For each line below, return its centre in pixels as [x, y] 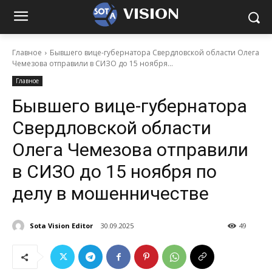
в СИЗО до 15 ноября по [114, 172]
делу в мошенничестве [113, 193]
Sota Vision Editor [61, 225]
